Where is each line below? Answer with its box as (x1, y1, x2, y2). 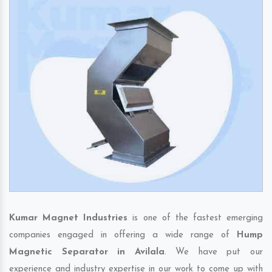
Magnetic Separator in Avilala (9, 248, 165, 257)
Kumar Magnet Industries (9, 214, 128, 223)
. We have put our (164, 248, 263, 257)
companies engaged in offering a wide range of (9, 231, 237, 240)
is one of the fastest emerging (127, 214, 263, 223)
